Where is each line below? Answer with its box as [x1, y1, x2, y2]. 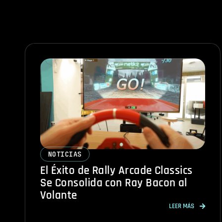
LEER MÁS [169, 202, 195, 210]
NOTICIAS [48, 149, 82, 159]
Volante [40, 188, 77, 203]
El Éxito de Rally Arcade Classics [40, 163, 193, 178]
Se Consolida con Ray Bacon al [40, 175, 187, 190]
